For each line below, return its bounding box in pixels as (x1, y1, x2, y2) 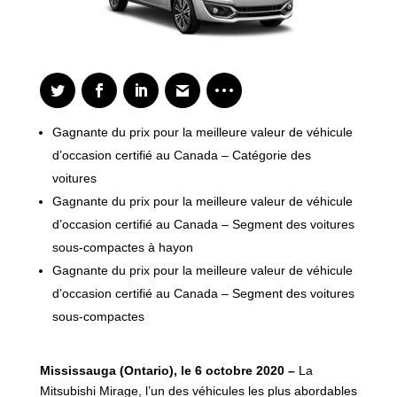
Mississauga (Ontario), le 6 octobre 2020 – (39, 363, 295, 378)
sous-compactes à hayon (51, 240, 193, 255)
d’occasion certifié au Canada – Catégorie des (51, 148, 311, 163)
